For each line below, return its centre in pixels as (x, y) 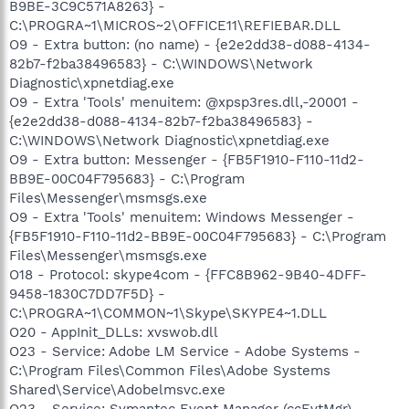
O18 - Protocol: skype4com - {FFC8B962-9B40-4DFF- (188, 274)
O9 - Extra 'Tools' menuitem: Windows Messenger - (182, 217)
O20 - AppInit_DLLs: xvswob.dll (114, 332)
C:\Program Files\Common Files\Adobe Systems (170, 370)
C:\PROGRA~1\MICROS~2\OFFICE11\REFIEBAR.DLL (175, 25)
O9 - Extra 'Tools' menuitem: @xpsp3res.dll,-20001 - (184, 102)
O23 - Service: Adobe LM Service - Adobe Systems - (185, 351)
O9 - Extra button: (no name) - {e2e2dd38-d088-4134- (190, 44)
